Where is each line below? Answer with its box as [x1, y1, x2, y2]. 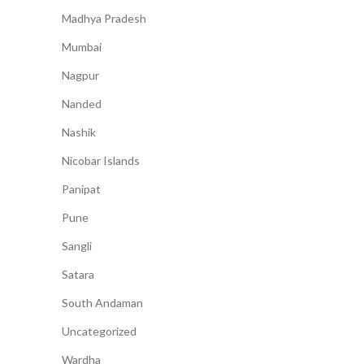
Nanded [62, 97, 102, 111]
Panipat [62, 182, 101, 197]
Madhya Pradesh [62, 11, 146, 26]
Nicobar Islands [62, 154, 140, 168]
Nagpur [62, 68, 99, 83]
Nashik [62, 125, 96, 140]
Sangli [62, 239, 92, 253]
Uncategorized [62, 324, 136, 339]
